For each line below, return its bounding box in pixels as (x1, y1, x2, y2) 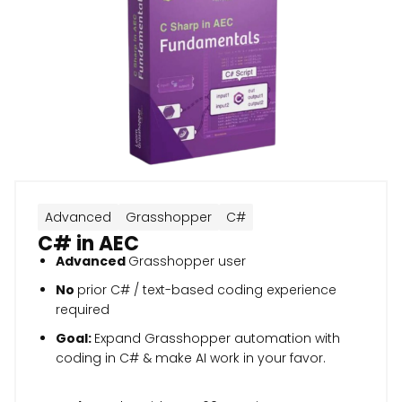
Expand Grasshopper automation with (94, 329, 340, 348)
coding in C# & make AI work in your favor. (56, 349, 326, 368)
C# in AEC (38, 230, 139, 258)
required (56, 301, 109, 319)
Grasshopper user (128, 252, 246, 271)
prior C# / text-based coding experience (77, 281, 336, 300)
